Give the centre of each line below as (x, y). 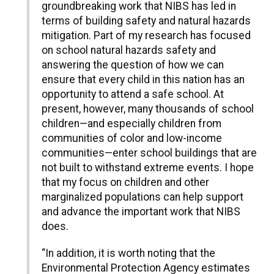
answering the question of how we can (133, 65)
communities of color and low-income (132, 139)
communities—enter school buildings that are (149, 153)
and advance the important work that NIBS (141, 212)
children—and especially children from (131, 124)
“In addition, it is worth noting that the (128, 254)
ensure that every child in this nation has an (143, 80)
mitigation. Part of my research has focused (146, 36)
